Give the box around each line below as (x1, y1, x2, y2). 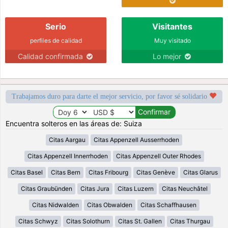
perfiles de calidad (30, 36, 82, 44)
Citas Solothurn (66, 217, 110, 225)
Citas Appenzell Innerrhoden (27, 152, 108, 160)
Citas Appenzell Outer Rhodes (116, 152, 201, 160)
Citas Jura (80, 184, 109, 192)
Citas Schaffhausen (140, 201, 196, 209)
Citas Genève (136, 168, 175, 176)
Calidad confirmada (17, 51, 85, 61)
